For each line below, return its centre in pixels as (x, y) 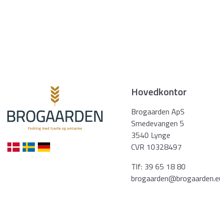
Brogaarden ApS (158, 111)
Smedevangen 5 (158, 123)
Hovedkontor (159, 92)
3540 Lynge (151, 135)
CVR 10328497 (156, 147)
